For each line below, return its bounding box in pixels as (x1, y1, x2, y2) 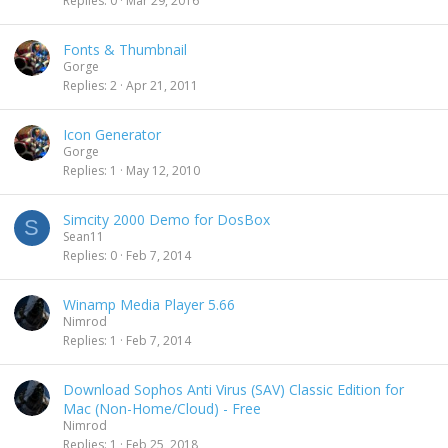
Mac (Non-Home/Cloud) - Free (63, 399, 261, 418)
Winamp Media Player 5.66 (63, 295, 235, 314)
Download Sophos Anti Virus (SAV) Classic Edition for (63, 380, 404, 399)
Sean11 (63, 228, 104, 245)
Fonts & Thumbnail (63, 40, 187, 59)
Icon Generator (63, 125, 161, 144)
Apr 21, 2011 (126, 76, 198, 94)
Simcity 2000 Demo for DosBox (63, 210, 270, 229)
